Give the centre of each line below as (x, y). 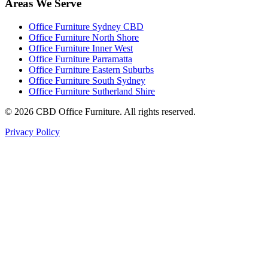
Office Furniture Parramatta (80, 59)
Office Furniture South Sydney (87, 80)
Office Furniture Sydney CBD (86, 26)
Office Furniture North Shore (84, 37)
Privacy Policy (32, 132)
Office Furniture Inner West (81, 48)
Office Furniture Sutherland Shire (92, 91)
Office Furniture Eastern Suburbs (91, 69)
